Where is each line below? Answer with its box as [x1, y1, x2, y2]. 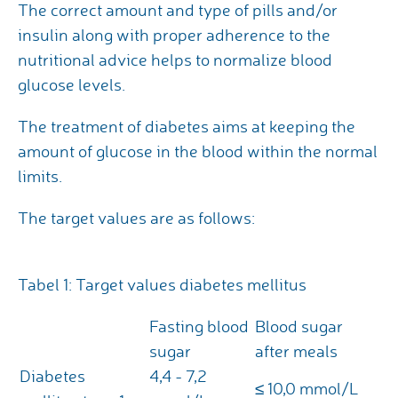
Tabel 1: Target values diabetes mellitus [18, 274, 306, 296]
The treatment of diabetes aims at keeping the [18, 115, 355, 138]
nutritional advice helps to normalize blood [18, 49, 332, 71]
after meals [255, 340, 338, 362]
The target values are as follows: [18, 207, 255, 229]
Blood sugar [255, 315, 343, 338]
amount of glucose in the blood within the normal [18, 140, 378, 163]
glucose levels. [18, 74, 125, 96]
